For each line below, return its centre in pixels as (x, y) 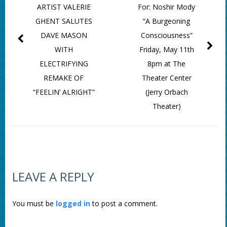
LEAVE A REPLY (53, 177)
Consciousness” (166, 35)
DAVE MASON (64, 35)
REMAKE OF (64, 78)
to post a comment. (124, 204)
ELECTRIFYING (64, 64)
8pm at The (167, 64)
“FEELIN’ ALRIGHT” (64, 92)
